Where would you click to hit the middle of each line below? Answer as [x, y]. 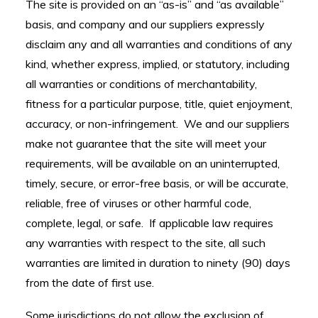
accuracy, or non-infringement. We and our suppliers [158, 124]
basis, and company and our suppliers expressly [145, 24]
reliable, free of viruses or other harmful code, [138, 203]
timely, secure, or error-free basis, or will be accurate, [157, 183]
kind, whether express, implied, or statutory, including [158, 64]
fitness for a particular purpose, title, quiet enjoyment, [159, 104]
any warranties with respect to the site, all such [146, 243]
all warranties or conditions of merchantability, [141, 84]
